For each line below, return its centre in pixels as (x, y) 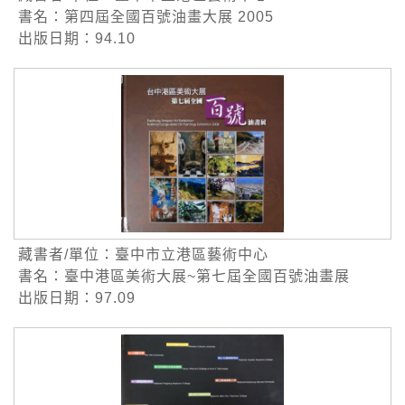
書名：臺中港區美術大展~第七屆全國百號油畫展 (184, 277)
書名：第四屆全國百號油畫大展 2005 (146, 17)
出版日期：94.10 (77, 39)
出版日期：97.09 (77, 298)
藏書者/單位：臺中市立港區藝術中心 (143, 255)
